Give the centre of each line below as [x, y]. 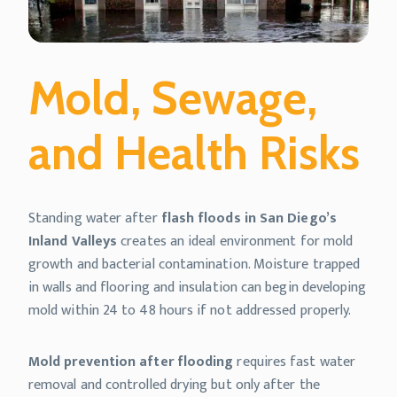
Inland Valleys [73, 242]
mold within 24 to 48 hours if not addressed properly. [190, 311]
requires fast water [295, 362]
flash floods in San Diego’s [249, 219]
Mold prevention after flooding [131, 362]
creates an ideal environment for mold [235, 242]
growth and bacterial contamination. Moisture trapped [195, 265]
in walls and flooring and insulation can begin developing [198, 288]
